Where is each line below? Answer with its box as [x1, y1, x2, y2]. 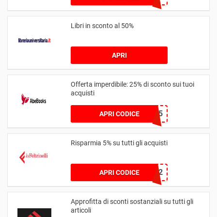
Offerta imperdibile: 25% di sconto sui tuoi [71, 80, 194, 88]
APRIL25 [132, 108, 163, 118]
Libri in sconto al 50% [71, 21, 134, 30]
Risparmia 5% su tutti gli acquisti [71, 139, 168, 147]
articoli [71, 206, 91, 214]
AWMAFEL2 [121, 167, 163, 177]
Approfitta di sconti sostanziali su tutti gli [71, 197, 193, 205]
